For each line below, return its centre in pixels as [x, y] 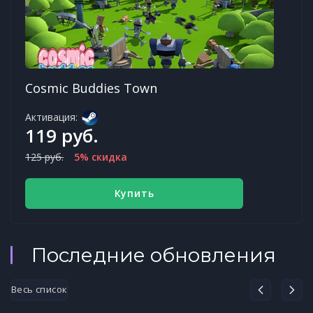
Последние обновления [154, 255]
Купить [134, 193]
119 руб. [62, 135]
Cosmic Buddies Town [91, 88]
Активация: [51, 117]
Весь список [39, 290]
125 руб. [44, 156]
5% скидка [101, 156]
